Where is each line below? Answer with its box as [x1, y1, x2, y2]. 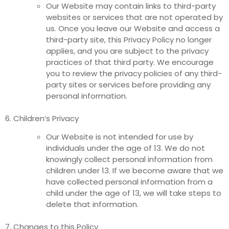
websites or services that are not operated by [46, 11, 223, 22]
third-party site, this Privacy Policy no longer [46, 34, 212, 45]
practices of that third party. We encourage [46, 56, 214, 67]
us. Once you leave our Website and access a [46, 22, 220, 34]
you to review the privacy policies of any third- [46, 67, 222, 79]
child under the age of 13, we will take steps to [46, 188, 221, 199]
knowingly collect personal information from [46, 154, 213, 165]
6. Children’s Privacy [5, 112, 79, 124]
